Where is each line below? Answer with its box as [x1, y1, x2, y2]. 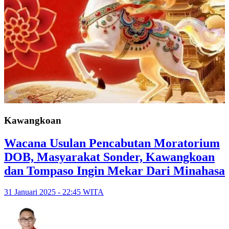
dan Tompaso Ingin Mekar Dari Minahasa [4, 164, 225, 177]
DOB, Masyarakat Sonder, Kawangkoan [4, 150, 215, 164]
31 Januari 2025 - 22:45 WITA [4, 188, 104, 197]
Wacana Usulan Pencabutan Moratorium [4, 136, 220, 150]
